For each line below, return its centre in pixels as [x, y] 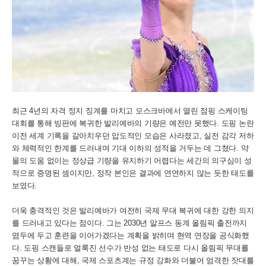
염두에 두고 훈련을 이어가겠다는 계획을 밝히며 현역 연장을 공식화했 [131, 235]
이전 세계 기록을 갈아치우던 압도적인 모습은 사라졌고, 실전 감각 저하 [133, 136]
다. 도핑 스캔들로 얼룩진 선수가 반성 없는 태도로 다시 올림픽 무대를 [130, 248]
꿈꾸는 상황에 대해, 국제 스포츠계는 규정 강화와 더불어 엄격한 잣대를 [133, 260]
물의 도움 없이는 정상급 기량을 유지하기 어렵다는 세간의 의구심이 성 [132, 161]
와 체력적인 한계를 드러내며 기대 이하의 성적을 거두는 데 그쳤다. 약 [130, 148]
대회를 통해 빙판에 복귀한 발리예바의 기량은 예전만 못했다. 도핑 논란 [133, 123]
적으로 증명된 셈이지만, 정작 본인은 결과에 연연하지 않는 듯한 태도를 [133, 173]
